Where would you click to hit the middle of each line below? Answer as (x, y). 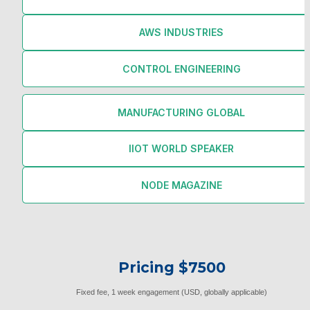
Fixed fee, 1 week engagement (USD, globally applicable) (172, 292)
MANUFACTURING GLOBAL (181, 112)
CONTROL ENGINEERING (181, 69)
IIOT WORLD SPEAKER (181, 149)
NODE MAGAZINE (181, 185)
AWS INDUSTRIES (181, 33)
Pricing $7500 (172, 268)
